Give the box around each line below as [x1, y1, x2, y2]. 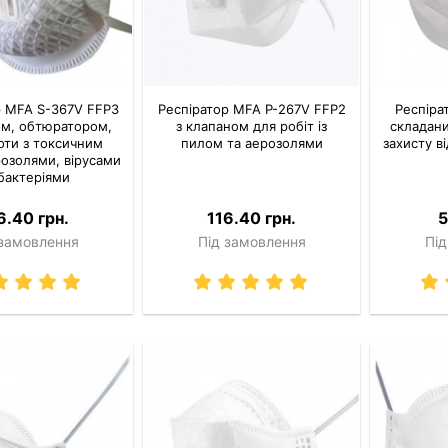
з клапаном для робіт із [176, 117, 328, 134]
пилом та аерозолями [180, 134, 323, 151]
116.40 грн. [207, 207, 297, 228]
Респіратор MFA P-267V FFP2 [157, 100, 346, 117]
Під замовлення [197, 232, 306, 250]
